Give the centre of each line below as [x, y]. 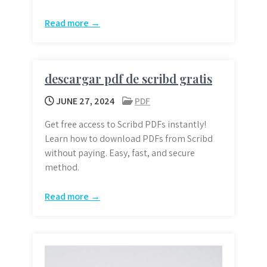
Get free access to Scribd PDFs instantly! [125, 125]
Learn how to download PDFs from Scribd [129, 139]
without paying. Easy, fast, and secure [120, 153]
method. [62, 167]
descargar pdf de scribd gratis [128, 79]
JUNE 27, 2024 [84, 101]
